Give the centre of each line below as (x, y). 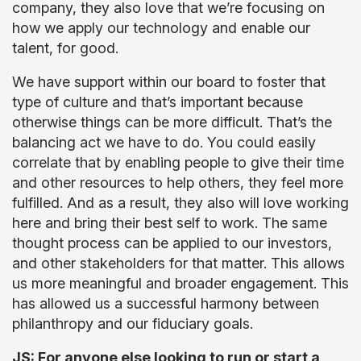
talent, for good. (67, 48)
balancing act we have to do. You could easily (164, 142)
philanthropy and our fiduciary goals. (135, 324)
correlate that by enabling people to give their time (178, 162)
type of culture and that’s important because (158, 102)
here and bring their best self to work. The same (170, 223)
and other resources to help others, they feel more (178, 183)
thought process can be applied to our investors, (172, 243)
